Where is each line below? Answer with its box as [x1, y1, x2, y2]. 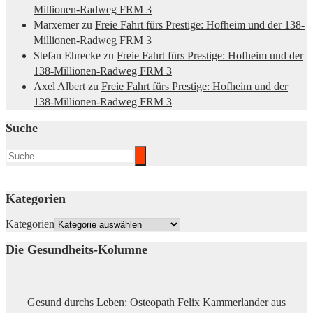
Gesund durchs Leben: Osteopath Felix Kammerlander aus [27, 296, 286, 309]
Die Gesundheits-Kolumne [6, 242, 147, 257]
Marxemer [34, 19, 79, 31]
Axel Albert [34, 80, 85, 93]
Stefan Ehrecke [34, 50, 101, 62]
